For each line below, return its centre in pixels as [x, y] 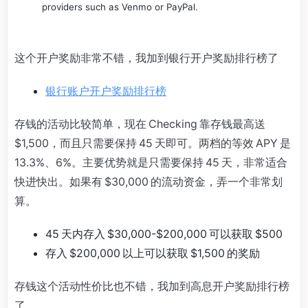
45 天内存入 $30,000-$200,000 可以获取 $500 [164, 233]
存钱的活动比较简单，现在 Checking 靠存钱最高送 [141, 123]
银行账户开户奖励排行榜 [106, 90]
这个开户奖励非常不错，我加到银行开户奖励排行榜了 [146, 57]
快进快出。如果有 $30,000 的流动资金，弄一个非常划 [148, 181]
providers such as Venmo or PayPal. [120, 7]
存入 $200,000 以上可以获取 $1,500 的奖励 [153, 253]
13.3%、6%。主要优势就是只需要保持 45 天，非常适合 [151, 162]
